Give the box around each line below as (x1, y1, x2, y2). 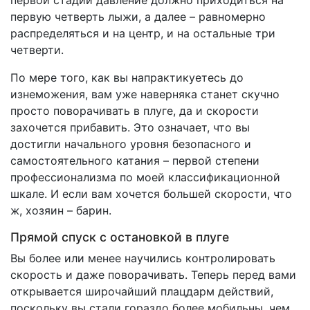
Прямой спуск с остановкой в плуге (10, 230, 229, 245)
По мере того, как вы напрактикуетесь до (10, 71, 244, 85)
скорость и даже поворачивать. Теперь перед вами (10, 268, 296, 282)
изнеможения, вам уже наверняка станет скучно (10, 87, 280, 102)
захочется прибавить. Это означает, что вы (10, 120, 250, 135)
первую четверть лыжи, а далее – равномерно (10, 10, 266, 24)
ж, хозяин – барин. (10, 203, 111, 218)
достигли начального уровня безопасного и (10, 137, 251, 152)
